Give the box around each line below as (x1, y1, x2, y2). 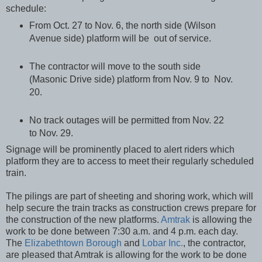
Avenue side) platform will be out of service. (29, 33, 211, 43)
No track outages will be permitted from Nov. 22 (29, 115, 224, 125)
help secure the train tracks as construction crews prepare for (6, 203, 256, 213)
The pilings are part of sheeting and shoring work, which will (6, 191, 253, 202)
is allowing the (190, 215, 252, 225)
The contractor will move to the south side (29, 61, 201, 71)
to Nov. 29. (29, 127, 73, 138)
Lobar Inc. (142, 238, 183, 249)
